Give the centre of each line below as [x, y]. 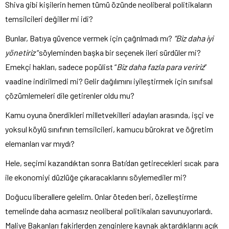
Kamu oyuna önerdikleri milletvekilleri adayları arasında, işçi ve [109, 114]
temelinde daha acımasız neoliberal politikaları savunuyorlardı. [109, 211]
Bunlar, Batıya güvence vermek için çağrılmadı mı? [89, 38]
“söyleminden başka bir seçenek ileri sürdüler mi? [118, 52]
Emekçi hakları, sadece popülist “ [61, 66]
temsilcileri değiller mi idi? [49, 18]
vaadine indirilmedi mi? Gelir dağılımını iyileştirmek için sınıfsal [109, 81]
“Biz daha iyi [193, 38]
